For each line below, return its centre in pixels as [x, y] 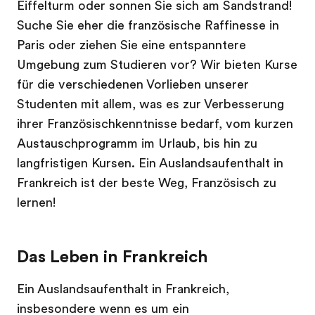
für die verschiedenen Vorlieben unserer [133, 84]
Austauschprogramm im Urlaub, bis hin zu [137, 143]
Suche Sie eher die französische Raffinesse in [148, 25]
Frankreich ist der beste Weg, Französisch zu [147, 182]
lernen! [36, 202]
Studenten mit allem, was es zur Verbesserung [150, 104]
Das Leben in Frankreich [112, 256]
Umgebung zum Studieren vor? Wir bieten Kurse [157, 64]
